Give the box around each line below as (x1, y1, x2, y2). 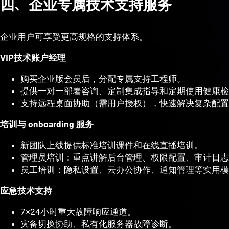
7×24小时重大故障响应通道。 (20, 207, 136, 217)
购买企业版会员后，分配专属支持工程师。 (20, 74, 186, 84)
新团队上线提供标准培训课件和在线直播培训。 (20, 140, 203, 151)
